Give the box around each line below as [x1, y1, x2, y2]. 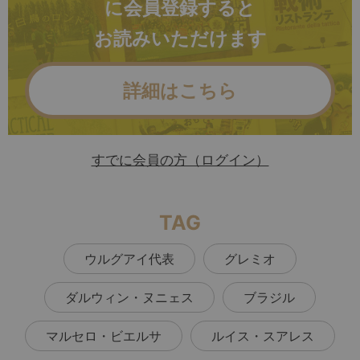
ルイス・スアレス [211, 328, 314, 345]
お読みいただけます [93, 27, 267, 50]
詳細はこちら [123, 80, 237, 102]
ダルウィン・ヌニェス [65, 289, 194, 306]
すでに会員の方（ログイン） [91, 152, 269, 169]
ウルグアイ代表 [84, 251, 174, 268]
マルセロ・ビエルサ [46, 328, 162, 345]
